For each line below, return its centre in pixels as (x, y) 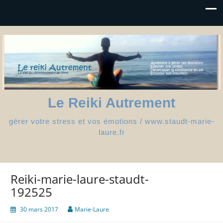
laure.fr (111, 132)
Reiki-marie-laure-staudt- (80, 179)
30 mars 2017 (39, 209)
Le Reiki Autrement (111, 103)
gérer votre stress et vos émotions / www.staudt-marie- (111, 121)
